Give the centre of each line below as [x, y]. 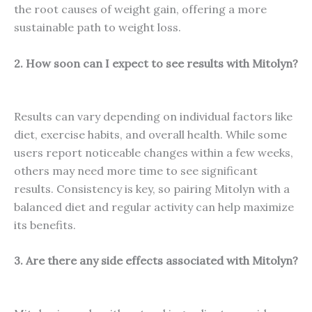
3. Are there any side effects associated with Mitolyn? [156, 261]
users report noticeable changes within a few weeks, [154, 152]
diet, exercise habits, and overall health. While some [150, 134]
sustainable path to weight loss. [97, 28]
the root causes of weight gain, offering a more [140, 9]
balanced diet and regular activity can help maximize [154, 206]
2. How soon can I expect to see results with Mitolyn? [156, 63]
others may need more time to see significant [136, 170]
